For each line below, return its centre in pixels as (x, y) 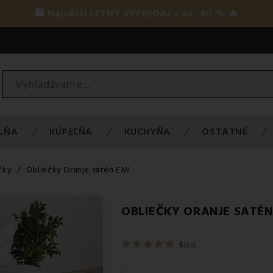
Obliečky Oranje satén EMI (78, 170)
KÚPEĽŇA (71, 132)
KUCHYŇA (147, 132)
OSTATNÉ (225, 132)
